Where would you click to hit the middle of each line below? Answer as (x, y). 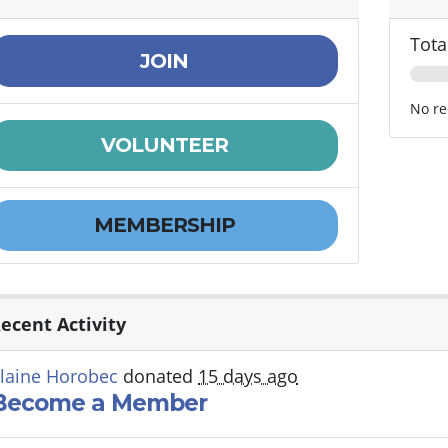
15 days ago (248, 375)
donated (158, 375)
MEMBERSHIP (164, 225)
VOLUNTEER (164, 145)
